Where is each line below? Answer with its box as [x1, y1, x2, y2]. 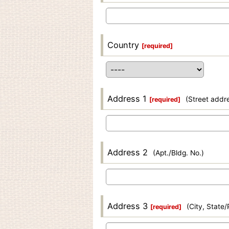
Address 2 [107, 147, 148, 157]
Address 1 [107, 94, 147, 104]
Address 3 [107, 201, 148, 211]
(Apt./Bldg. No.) [153, 149, 204, 157]
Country [107, 40, 139, 50]
